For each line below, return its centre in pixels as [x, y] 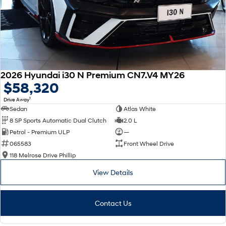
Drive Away [16, 100]
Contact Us [113, 203]
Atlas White [139, 108]
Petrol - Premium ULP [40, 132]
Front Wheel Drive [149, 143]
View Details [113, 173]
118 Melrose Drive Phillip [43, 155]
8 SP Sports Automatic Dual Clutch [58, 120]
